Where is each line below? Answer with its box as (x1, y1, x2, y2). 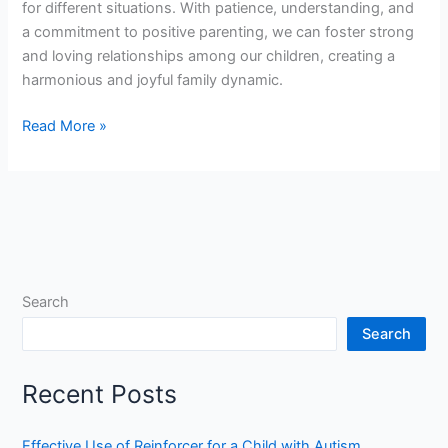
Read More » (22, 116, 108, 135)
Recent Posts (22, 378, 178, 409)
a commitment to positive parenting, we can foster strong (22, 22, 415, 41)
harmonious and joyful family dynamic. (22, 70, 284, 89)
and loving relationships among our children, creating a (22, 46, 396, 65)
